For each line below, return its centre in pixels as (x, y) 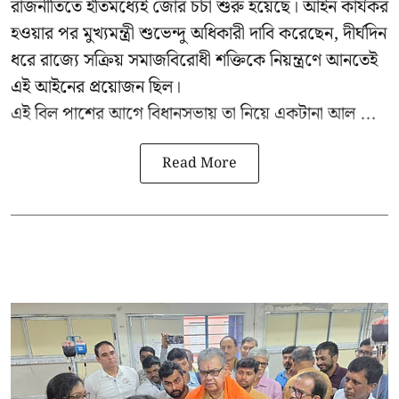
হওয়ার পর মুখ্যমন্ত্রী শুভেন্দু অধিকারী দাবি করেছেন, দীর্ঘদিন (199, 33)
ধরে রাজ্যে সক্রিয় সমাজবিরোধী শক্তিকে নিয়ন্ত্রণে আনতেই (194, 60)
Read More (199, 163)
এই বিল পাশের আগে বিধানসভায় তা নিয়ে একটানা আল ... (193, 114)
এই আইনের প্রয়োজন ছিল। (96, 87)
